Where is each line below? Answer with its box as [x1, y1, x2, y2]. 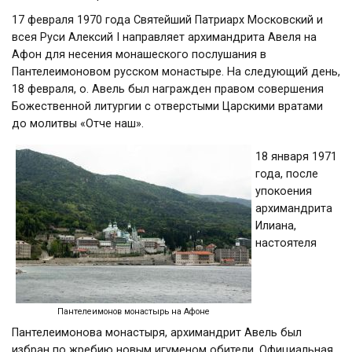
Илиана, [255, 219, 296, 233]
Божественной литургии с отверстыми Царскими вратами [12, 100, 323, 113]
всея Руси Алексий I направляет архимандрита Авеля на [12, 31, 317, 44]
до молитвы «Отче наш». [12, 117, 144, 130]
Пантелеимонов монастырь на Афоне [57, 306, 210, 317]
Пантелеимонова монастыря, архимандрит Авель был [12, 326, 302, 339]
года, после [255, 167, 318, 181]
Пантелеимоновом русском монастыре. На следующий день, [12, 65, 340, 79]
